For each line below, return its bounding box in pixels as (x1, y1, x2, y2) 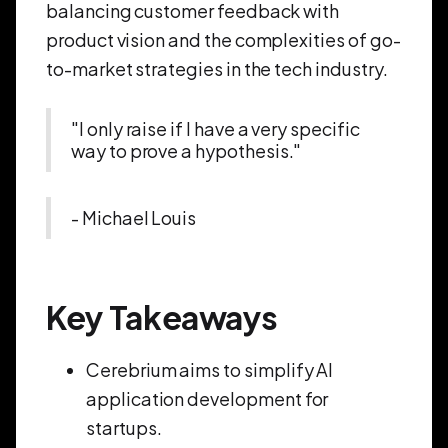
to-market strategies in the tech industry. (46, 57, 388, 81)
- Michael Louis (71, 206, 197, 230)
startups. (86, 416, 162, 440)
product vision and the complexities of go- (46, 28, 401, 52)
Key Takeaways (46, 297, 278, 338)
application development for (86, 387, 329, 411)
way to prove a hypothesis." (71, 139, 302, 163)
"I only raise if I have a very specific (71, 117, 360, 141)
